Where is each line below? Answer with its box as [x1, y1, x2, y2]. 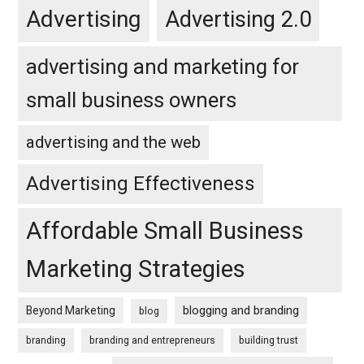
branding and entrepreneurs [89, 335, 216, 347]
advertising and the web [26, 132, 201, 153]
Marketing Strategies [26, 255, 246, 284]
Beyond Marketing [26, 304, 116, 318]
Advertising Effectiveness [26, 172, 256, 196]
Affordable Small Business [26, 217, 305, 245]
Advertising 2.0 [165, 6, 312, 33]
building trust [239, 335, 299, 347]
